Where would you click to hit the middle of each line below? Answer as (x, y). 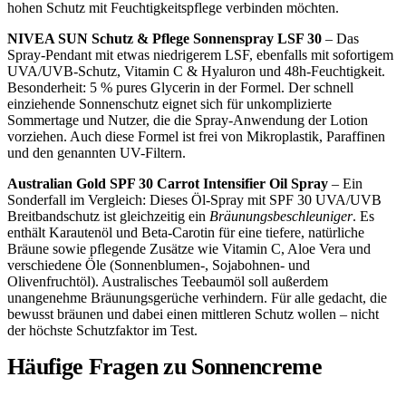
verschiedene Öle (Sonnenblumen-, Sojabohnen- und (159, 265)
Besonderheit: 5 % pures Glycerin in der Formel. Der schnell (180, 87)
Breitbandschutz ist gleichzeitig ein (108, 216)
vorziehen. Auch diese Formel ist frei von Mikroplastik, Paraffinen (196, 136)
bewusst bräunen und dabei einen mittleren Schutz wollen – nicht (193, 314)
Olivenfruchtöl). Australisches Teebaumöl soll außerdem (168, 281)
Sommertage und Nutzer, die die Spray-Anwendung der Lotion (188, 120)
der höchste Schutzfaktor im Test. (102, 330)
